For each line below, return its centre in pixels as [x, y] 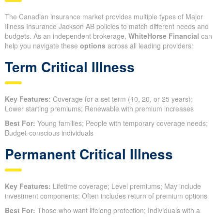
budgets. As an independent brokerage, [67, 36]
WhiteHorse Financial [164, 36]
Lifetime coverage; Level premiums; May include [126, 186]
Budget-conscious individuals [49, 132]
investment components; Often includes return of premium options [106, 195]
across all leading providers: [149, 45]
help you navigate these [42, 45]
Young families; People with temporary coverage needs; [122, 123]
